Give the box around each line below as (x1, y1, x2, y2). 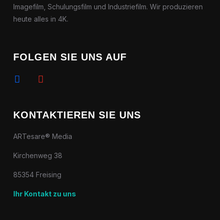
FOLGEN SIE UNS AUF (13, 52, 127, 62)
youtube (31, 72, 58, 80)
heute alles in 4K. (13, 15, 68, 23)
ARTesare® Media (13, 132, 72, 140)
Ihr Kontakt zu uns (13, 190, 76, 198)
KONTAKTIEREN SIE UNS (13, 110, 141, 120)
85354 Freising (13, 170, 61, 179)
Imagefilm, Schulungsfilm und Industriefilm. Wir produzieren (13, 2, 203, 11)
